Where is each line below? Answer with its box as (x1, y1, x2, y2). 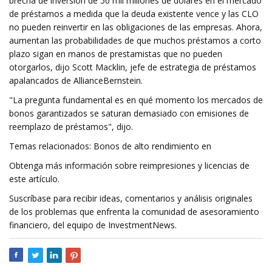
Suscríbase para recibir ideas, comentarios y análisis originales (9, 192, 253, 204)
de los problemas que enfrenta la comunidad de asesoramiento (9, 206, 259, 217)
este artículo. (9, 173, 59, 185)
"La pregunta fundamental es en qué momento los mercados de (9, 94, 263, 106)
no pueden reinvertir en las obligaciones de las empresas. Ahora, (9, 21, 262, 33)
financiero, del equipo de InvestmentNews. (9, 219, 177, 231)
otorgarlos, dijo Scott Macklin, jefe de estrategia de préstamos (9, 61, 256, 73)
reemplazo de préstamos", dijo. (9, 121, 133, 132)
